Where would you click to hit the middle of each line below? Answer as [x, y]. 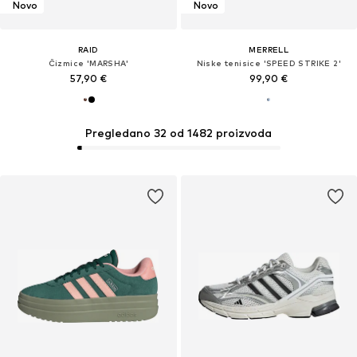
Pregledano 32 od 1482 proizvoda [178, 133]
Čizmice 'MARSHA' [88, 63]
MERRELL [269, 49]
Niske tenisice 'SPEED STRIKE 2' [269, 63]
